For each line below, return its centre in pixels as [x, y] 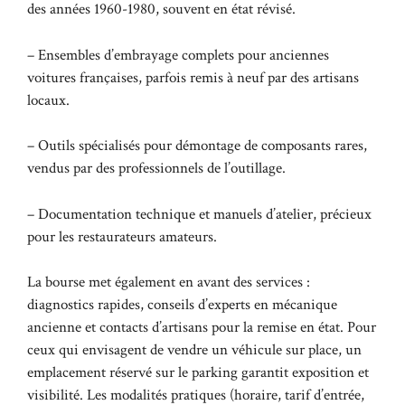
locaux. [48, 100]
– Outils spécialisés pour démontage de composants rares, [197, 146]
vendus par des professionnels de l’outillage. [156, 168]
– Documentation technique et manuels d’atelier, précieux [199, 214]
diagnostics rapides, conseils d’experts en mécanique [182, 305]
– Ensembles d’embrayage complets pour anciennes [178, 55]
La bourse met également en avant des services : [169, 282]
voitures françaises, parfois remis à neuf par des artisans [193, 77]
